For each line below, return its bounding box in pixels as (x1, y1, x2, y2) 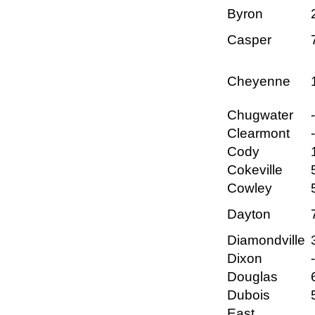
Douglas (227, 269, 278, 285)
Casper (227, 32, 271, 48)
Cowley (227, 181, 272, 196)
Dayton (227, 207, 271, 222)
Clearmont (227, 126, 290, 141)
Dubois (227, 288, 270, 303)
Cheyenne (227, 74, 290, 89)
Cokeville (227, 162, 283, 178)
